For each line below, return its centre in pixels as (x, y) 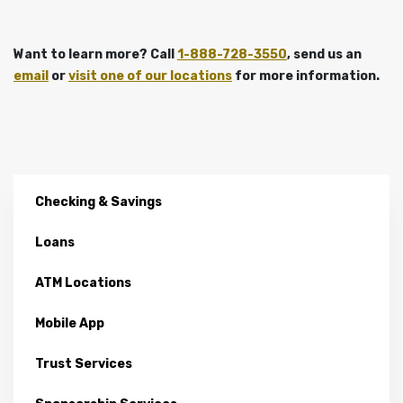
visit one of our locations (150, 76)
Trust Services (84, 363)
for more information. (306, 76)
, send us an (324, 54)
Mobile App (70, 323)
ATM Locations (83, 282)
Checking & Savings (99, 201)
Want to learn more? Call (95, 54)
